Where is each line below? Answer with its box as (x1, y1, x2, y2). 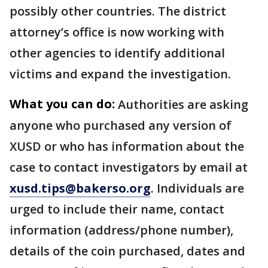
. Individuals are (151, 179, 244, 196)
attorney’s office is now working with (10, 23, 224, 40)
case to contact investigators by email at (10, 159, 248, 175)
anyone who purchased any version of (10, 117, 232, 133)
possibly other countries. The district (10, 2, 226, 19)
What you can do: (10, 95, 115, 112)
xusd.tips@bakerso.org (10, 179, 151, 196)
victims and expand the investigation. (10, 65, 231, 82)
